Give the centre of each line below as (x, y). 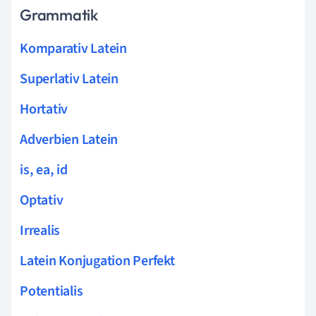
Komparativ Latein (73, 48)
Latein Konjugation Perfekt (97, 261)
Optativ (42, 200)
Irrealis (40, 230)
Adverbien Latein (69, 139)
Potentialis (51, 291)
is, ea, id (44, 170)
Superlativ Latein (69, 79)
